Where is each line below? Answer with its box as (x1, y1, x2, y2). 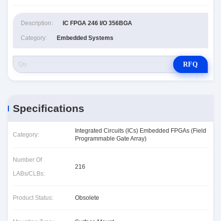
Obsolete (75, 194, 99, 201)
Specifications (13, 103, 84, 114)
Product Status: (13, 194, 53, 201)
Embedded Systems (57, 35, 113, 41)
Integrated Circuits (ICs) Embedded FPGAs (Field (75, 127, 206, 134)
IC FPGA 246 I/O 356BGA (63, 20, 132, 27)
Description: (21, 20, 53, 27)
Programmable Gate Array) (75, 135, 147, 142)
